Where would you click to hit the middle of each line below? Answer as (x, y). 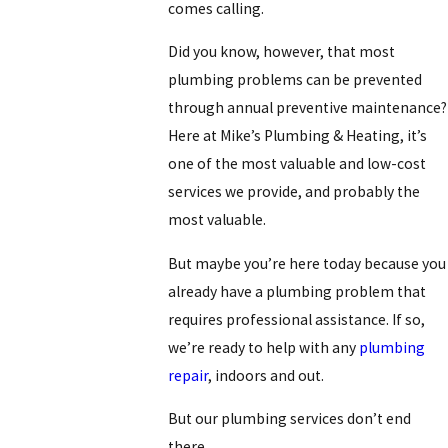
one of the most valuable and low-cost (297, 164)
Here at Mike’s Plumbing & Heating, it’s (298, 136)
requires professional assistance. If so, (297, 319)
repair (188, 375)
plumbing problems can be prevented (295, 80)
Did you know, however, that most (282, 52)
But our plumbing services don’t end (290, 419)
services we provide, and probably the (294, 192)
